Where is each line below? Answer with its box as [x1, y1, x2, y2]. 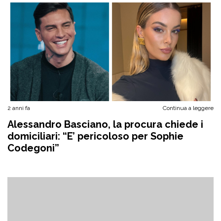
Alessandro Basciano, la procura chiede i [7, 118, 203, 130]
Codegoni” [7, 142, 59, 154]
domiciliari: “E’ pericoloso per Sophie [7, 130, 184, 142]
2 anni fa [7, 105, 30, 111]
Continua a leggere [163, 105, 214, 111]
